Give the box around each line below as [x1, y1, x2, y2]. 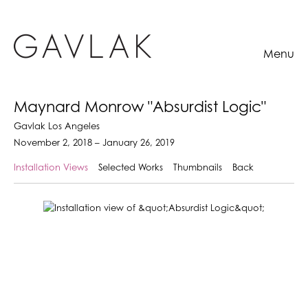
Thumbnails [173, 164, 222, 173]
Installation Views [14, 164, 88, 173]
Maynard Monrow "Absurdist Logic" [14, 100, 266, 116]
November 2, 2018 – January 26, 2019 [14, 139, 175, 148]
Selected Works [98, 164, 163, 173]
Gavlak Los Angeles [14, 122, 100, 131]
